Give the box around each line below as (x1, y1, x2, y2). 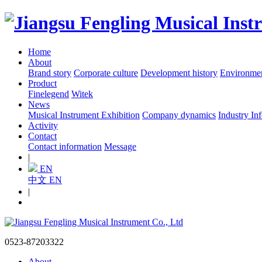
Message (104, 141, 136, 151)
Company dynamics (142, 109, 216, 120)
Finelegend (28, 88, 69, 99)
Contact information (28, 141, 102, 151)
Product (28, 78, 57, 88)
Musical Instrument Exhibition (28, 109, 140, 120)
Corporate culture (74, 67, 138, 78)
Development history (140, 67, 218, 78)
